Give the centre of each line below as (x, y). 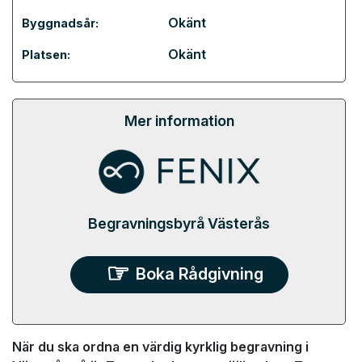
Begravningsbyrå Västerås (179, 223)
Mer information (179, 120)
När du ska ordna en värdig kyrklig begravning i (160, 347)
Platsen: (46, 55)
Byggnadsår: (60, 23)
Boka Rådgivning (199, 274)
